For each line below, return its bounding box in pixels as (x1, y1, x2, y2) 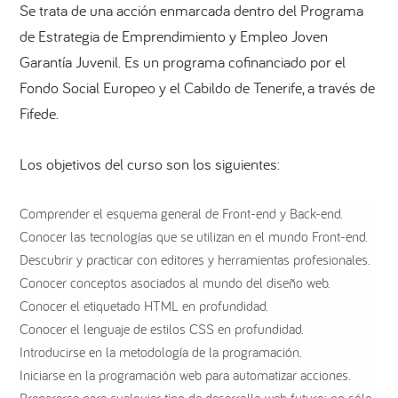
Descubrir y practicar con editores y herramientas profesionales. (20, 251, 371, 269)
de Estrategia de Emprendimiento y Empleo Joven (20, 26, 329, 47)
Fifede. (20, 103, 60, 124)
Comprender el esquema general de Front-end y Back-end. (20, 204, 344, 223)
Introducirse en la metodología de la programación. (20, 343, 303, 362)
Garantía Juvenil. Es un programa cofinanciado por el (20, 52, 346, 73)
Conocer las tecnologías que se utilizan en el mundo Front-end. (20, 227, 369, 246)
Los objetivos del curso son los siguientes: (20, 154, 281, 175)
